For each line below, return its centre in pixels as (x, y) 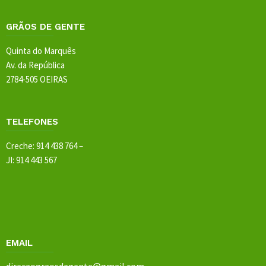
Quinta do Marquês (41, 50)
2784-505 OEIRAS (37, 79)
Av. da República (35, 65)
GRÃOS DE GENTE (45, 26)
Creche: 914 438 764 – (45, 145)
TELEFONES (32, 121)
